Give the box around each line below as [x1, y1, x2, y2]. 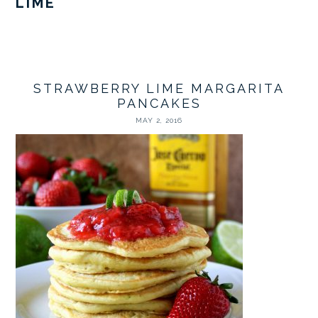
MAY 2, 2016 [136, 116, 182, 124]
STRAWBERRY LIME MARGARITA [33, 81, 285, 96]
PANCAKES [116, 96, 202, 111]
